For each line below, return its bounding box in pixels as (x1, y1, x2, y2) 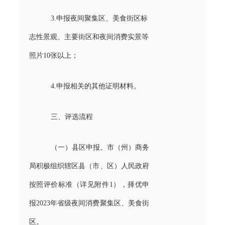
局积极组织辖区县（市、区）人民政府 (29, 162, 150, 170)
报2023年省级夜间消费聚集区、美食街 (29, 199, 150, 207)
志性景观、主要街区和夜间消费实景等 (29, 33, 149, 41)
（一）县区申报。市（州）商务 (50, 143, 150, 151)
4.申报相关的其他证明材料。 (50, 82, 141, 90)
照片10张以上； (29, 51, 78, 59)
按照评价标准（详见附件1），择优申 (29, 180, 150, 188)
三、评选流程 (50, 113, 93, 121)
